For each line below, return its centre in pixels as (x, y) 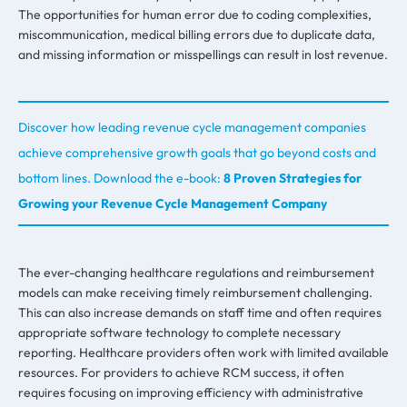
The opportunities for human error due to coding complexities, (195, 15)
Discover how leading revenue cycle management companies (192, 128)
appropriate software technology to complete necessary (179, 333)
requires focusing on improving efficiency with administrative (191, 393)
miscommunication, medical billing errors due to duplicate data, (197, 35)
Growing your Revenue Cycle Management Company (173, 204)
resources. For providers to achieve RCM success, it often (181, 373)
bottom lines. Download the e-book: (121, 179)
